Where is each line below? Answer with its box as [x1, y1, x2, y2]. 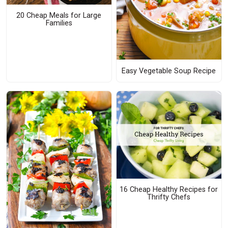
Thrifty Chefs [147, 193, 191, 202]
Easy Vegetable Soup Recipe [122, 66, 216, 75]
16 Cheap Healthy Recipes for [120, 185, 218, 194]
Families [45, 19, 72, 28]
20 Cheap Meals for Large [16, 11, 102, 20]
